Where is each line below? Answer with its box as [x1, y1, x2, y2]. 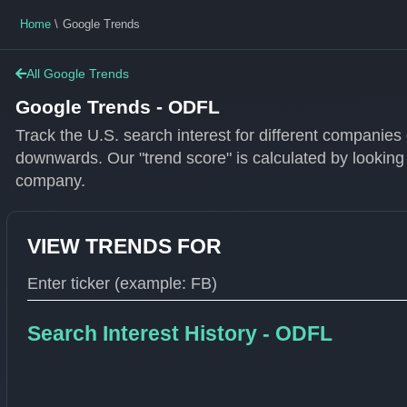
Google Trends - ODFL [15, 95, 221, 117]
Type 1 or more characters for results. [27, 303, 184, 314]
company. [15, 171, 86, 190]
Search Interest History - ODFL [27, 322, 333, 346]
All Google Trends [26, 65, 130, 81]
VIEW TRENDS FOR [27, 233, 223, 258]
